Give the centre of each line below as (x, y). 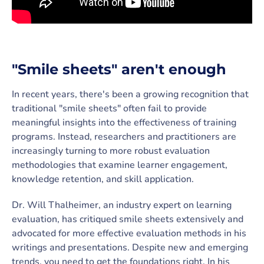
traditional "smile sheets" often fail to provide (109, 108)
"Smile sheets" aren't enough (119, 69)
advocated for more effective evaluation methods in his (129, 233)
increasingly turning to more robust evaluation (111, 151)
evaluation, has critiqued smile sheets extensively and (128, 219)
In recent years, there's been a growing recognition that (130, 94)
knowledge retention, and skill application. (103, 179)
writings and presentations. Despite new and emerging (130, 247)
